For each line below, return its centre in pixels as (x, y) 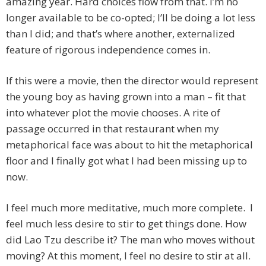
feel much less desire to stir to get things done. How (126, 224)
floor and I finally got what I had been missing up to (126, 161)
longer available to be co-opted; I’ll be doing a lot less (131, 18)
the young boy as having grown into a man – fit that (126, 97)
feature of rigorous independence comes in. (108, 50)
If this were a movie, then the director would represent (132, 81)
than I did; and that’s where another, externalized (121, 34)
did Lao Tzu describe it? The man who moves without (130, 240)
